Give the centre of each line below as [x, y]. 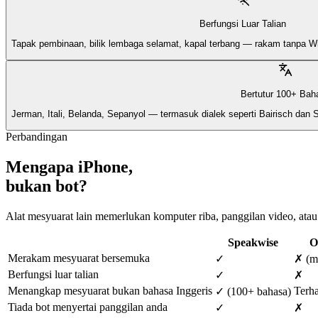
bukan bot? [46, 186]
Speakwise [253, 243]
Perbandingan [37, 137]
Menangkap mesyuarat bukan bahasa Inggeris [110, 291]
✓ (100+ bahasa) [253, 292]
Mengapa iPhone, [69, 167]
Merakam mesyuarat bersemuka [79, 258]
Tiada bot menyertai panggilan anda [88, 307]
